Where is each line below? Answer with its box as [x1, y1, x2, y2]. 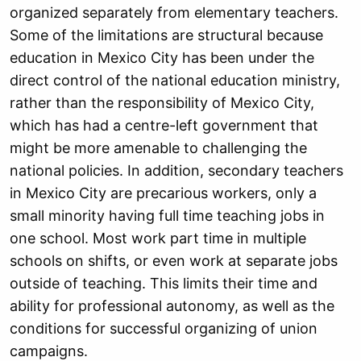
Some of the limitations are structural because [10, 27, 323, 44]
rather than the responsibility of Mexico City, [10, 94, 314, 111]
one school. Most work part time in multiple [10, 230, 306, 247]
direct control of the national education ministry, [10, 72, 340, 89]
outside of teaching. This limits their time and [10, 275, 317, 292]
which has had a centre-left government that [10, 117, 318, 134]
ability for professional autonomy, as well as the [10, 297, 334, 314]
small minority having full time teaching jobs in [10, 207, 325, 224]
